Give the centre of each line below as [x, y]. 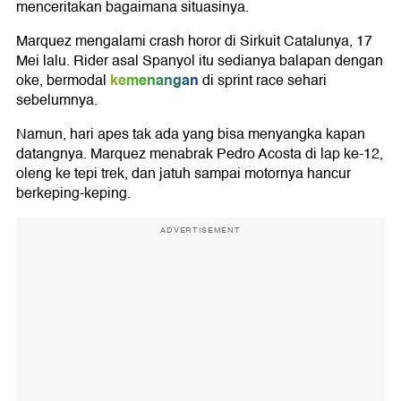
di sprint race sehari [263, 81]
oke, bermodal [61, 81]
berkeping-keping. [73, 194]
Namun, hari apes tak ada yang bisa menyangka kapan [191, 135]
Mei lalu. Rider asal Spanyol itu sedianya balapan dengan [200, 61]
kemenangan [154, 81]
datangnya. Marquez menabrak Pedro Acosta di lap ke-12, [200, 154]
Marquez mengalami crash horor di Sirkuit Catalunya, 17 [194, 42]
